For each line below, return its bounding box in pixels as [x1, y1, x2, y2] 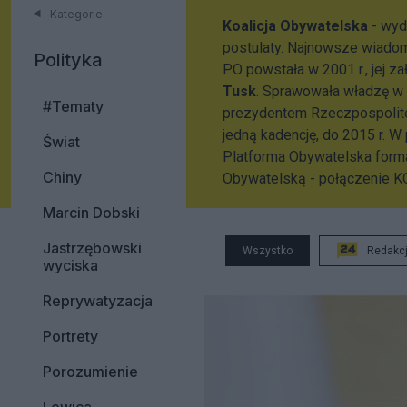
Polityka [34, 49, 103, 71]
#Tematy [43, 97, 104, 115]
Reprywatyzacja [43, 292, 153, 310]
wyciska [43, 256, 98, 274]
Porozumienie [43, 362, 138, 381]
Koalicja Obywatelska [223, 17, 368, 35]
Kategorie [50, 7, 103, 21]
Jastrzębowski [43, 239, 142, 257]
